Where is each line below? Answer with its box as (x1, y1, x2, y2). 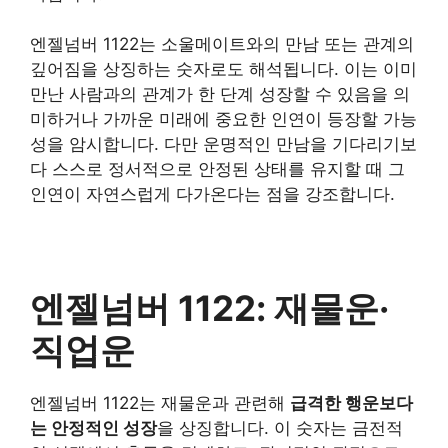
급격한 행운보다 (290, 393, 413, 413)
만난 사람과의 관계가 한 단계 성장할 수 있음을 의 (30, 84, 410, 104)
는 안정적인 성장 (30, 418, 157, 438)
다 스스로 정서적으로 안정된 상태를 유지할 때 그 (30, 159, 405, 179)
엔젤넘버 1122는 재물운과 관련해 (30, 393, 290, 413)
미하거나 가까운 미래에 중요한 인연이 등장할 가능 (30, 109, 417, 129)
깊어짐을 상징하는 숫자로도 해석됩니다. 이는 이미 (30, 59, 417, 79)
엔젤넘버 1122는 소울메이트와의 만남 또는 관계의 (30, 34, 414, 54)
